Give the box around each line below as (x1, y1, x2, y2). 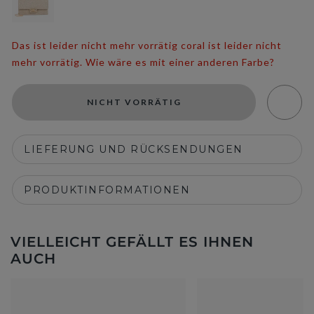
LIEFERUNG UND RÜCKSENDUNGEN (24, 143, 243, 156)
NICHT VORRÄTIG (86, 97, 182, 107)
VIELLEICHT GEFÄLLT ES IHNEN (11, 233, 254, 250)
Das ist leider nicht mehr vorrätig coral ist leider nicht (12, 39, 282, 51)
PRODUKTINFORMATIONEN (24, 184, 190, 196)
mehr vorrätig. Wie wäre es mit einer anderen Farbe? (12, 56, 275, 68)
